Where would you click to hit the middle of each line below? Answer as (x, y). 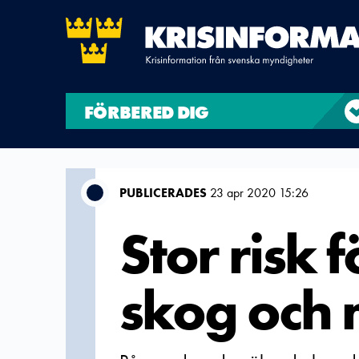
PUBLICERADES (163, 193)
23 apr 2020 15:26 (258, 193)
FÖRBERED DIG (147, 113)
